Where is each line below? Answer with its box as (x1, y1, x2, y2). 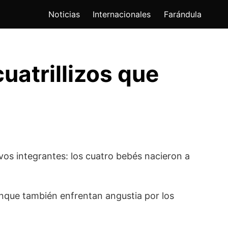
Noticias (48, 9, 80, 20)
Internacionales (93, 9, 151, 20)
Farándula (164, 9, 202, 20)
